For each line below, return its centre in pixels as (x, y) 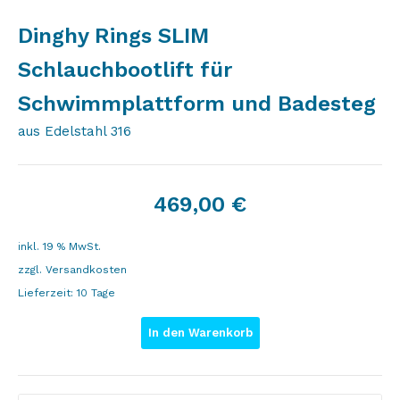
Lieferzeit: (47, 293)
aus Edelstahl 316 (75, 131)
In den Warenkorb (200, 333)
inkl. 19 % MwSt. (59, 246)
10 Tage (96, 293)
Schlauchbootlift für (125, 70)
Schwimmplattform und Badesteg (197, 104)
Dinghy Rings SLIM (113, 36)
